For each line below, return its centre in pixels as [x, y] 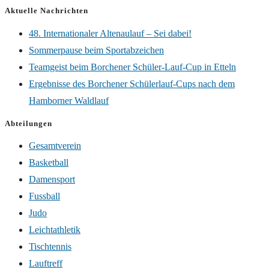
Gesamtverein [55, 146]
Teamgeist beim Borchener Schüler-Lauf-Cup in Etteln [132, 67]
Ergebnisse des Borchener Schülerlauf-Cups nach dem [132, 83]
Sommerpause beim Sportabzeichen [96, 50]
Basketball [49, 163]
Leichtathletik [55, 230]
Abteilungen [29, 123]
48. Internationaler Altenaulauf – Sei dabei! [110, 33]
